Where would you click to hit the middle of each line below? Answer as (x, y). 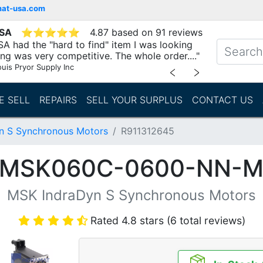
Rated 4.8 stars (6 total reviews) (168, 220)
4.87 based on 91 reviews (146, 32)
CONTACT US (222, 100)
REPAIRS (58, 100)
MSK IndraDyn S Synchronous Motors (131, 195)
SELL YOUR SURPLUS (134, 100)
